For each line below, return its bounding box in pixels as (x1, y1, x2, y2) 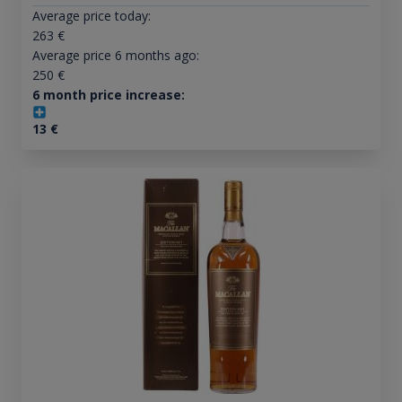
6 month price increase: (31, 85, 185, 103)
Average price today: (31, 6, 151, 24)
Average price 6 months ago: (31, 46, 199, 64)
